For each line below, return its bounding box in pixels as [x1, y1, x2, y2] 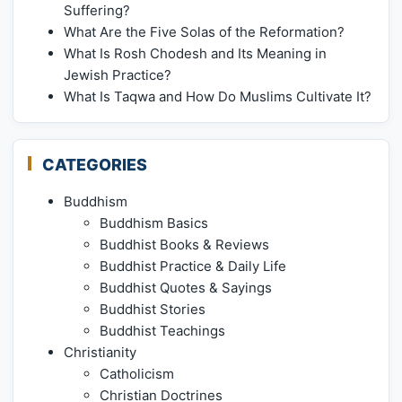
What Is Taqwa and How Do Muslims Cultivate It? [64, 88, 371, 106]
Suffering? [64, 2, 130, 20]
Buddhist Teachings [100, 322, 225, 340]
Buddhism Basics [100, 214, 208, 232]
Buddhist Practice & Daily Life [100, 258, 286, 275]
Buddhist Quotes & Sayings [100, 279, 272, 297]
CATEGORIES [42, 155, 147, 175]
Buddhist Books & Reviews [100, 236, 269, 254]
